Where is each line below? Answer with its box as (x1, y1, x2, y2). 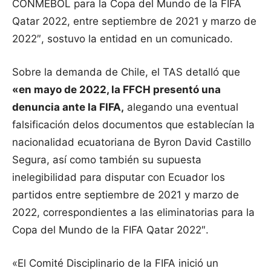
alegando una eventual (124, 101, 238, 114)
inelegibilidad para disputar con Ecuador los (12, 171, 225, 184)
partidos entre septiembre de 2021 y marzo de (12, 189, 239, 201)
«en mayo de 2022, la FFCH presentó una (12, 83, 221, 96)
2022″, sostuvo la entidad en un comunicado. (12, 33, 233, 45)
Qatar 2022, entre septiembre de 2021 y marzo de (12, 15, 256, 28)
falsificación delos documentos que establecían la (12, 119, 255, 131)
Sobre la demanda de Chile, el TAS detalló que (12, 66, 240, 79)
